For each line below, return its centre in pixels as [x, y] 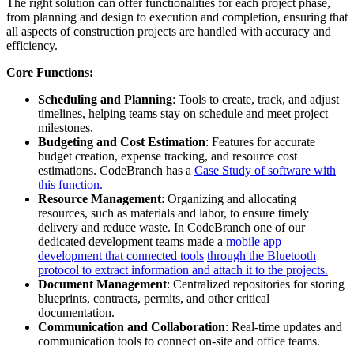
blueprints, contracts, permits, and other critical [154, 299]
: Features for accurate [260, 142]
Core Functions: [50, 73]
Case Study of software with [265, 171]
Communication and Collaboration [132, 327]
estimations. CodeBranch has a [116, 171]
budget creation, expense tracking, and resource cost [168, 156]
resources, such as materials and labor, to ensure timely [173, 213]
